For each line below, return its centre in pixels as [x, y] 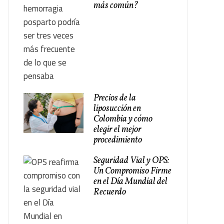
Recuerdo [110, 192]
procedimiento [118, 140]
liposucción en [117, 109]
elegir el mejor [117, 130]
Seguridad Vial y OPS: [131, 161]
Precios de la [115, 98]
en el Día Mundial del [130, 182]
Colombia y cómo [123, 119]
